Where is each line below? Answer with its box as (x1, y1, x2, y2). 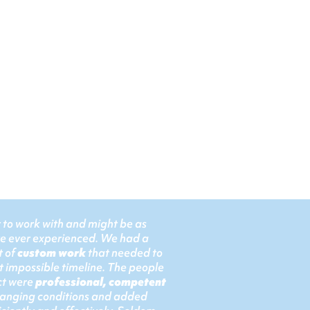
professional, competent (35, 274, 166, 289)
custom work (17, 245, 86, 260)
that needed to (86, 245, 163, 260)
